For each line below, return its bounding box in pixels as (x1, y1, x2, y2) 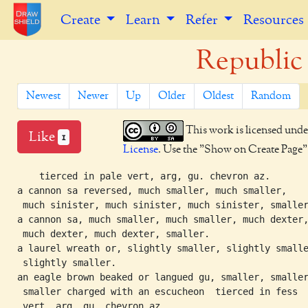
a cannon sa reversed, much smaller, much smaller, (17, 185, 287, 196)
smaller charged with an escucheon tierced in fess (17, 286, 298, 297)
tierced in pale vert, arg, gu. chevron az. (17, 170, 270, 181)
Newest (26, 91, 60, 102)
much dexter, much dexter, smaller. (17, 228, 210, 239)
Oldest (203, 91, 234, 102)
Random (251, 91, 291, 102)
